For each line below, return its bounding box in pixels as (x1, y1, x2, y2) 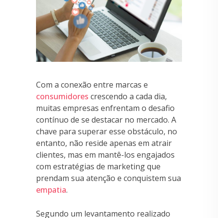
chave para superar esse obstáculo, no (36, 126, 177, 137)
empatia (36, 184, 66, 195)
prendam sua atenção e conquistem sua (36, 172, 181, 183)
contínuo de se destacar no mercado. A (36, 114, 176, 125)
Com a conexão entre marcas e (36, 79, 148, 90)
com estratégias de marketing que (36, 161, 161, 172)
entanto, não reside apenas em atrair (36, 137, 172, 148)
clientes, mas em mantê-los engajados (36, 149, 175, 160)
